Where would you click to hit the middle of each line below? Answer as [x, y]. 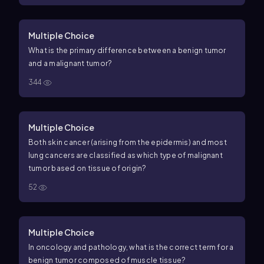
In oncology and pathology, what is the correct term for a [131, 247]
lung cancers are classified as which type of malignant [126, 155]
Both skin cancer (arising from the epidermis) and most [128, 142]
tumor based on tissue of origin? [88, 168]
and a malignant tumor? [70, 63]
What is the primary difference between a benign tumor [127, 50]
